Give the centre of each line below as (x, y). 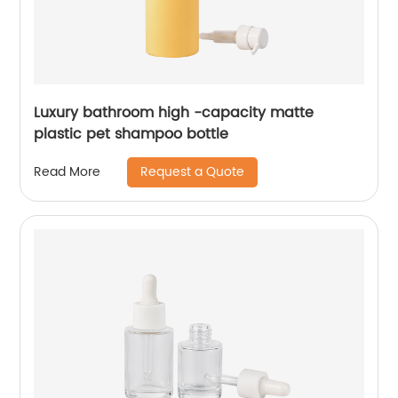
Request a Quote (193, 171)
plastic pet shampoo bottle (131, 134)
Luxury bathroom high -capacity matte (174, 112)
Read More (68, 172)
